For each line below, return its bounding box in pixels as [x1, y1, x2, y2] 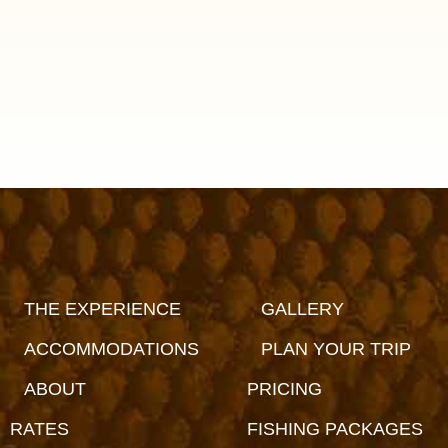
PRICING [246, 379, 322, 400]
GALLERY [260, 299, 344, 320]
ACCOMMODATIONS [24, 339, 199, 360]
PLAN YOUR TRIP [260, 339, 411, 360]
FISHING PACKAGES [246, 419, 423, 440]
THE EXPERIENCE [24, 299, 181, 320]
